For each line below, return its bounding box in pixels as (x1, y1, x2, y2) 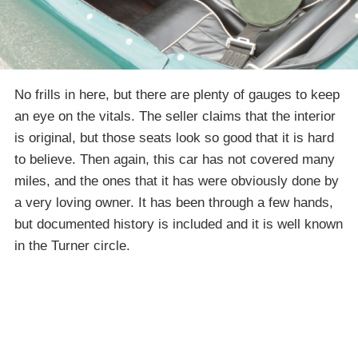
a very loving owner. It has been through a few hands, (14, 194, 333, 210)
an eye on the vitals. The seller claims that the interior (14, 108, 336, 124)
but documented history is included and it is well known (14, 216, 343, 232)
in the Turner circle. (14, 237, 130, 253)
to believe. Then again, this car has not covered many (14, 151, 335, 167)
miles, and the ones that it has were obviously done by (14, 173, 339, 189)
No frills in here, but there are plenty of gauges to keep (14, 86, 340, 102)
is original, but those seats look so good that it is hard (14, 129, 334, 145)
